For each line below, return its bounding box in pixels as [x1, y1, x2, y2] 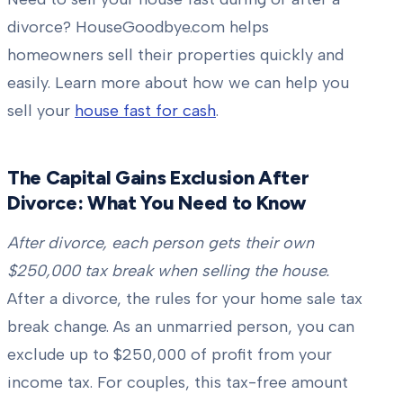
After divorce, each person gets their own [7, 233, 314, 254]
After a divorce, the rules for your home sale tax [7, 289, 363, 309]
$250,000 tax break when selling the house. [7, 261, 329, 282]
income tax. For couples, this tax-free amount [7, 372, 348, 393]
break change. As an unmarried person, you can [7, 317, 354, 337]
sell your [7, 101, 75, 121]
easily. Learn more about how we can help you [7, 73, 349, 94]
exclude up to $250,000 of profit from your [7, 345, 332, 365]
